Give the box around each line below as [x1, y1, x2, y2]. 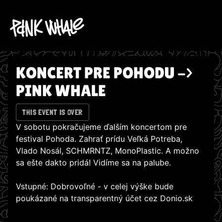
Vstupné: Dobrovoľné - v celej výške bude [16, 181, 173, 192]
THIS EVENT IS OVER [22, 108, 83, 117]
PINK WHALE [16, 81, 106, 100]
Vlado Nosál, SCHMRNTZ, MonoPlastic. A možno [16, 146, 199, 156]
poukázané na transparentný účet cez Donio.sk [16, 193, 193, 204]
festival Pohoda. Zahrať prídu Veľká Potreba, [16, 134, 182, 144]
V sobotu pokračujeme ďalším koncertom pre [16, 122, 187, 132]
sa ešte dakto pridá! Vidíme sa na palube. [16, 158, 171, 168]
